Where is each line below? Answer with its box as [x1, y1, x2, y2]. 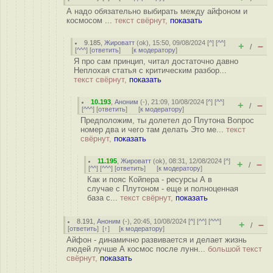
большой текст [208, 244, 262, 253]
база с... [87, 193, 120, 202]
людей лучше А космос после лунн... [66, 244, 208, 253]
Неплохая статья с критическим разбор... [74, 66, 227, 75]
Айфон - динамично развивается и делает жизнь [66, 235, 247, 244]
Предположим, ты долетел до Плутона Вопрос [80, 116, 254, 125]
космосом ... [66, 16, 115, 25]
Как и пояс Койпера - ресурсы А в [87, 175, 212, 184]
